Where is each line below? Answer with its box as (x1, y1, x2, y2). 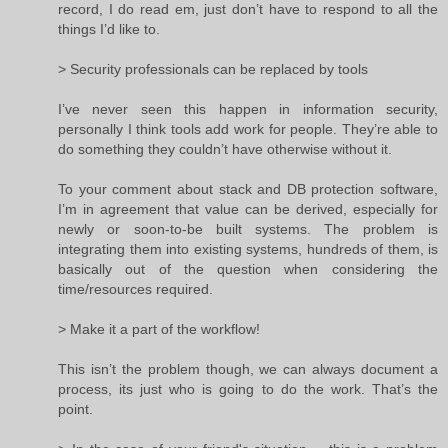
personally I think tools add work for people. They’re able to (58, 120, 438, 137)
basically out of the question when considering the (58, 260, 438, 277)
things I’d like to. (58, 20, 160, 37)
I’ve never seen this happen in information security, (58, 100, 438, 117)
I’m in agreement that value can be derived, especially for (58, 200, 438, 217)
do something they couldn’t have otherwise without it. (58, 140, 392, 157)
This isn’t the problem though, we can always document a (58, 360, 438, 377)
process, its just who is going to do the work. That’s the (58, 380, 438, 397)
